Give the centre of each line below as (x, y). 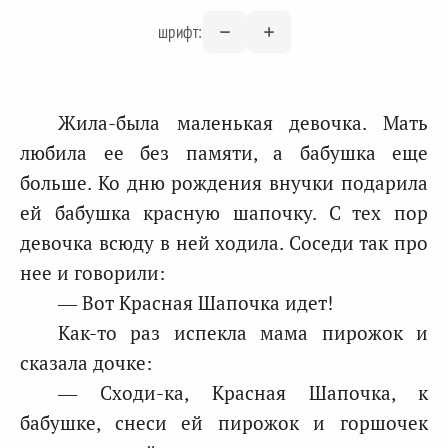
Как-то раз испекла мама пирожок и (243, 332)
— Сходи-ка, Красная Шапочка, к (243, 392)
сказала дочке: (86, 362)
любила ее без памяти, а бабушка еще (224, 152)
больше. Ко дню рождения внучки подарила (224, 182)
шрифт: (180, 31)
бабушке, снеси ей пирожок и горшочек (224, 422)
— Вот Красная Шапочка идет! (195, 302)
